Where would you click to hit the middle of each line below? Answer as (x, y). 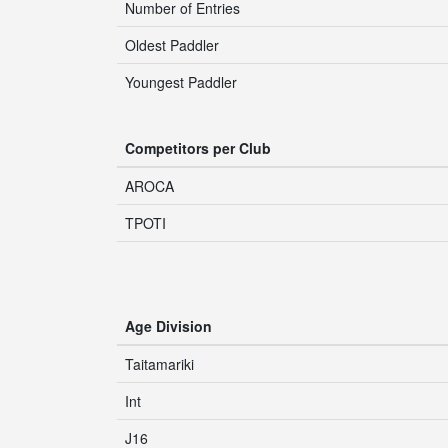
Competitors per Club (198, 148)
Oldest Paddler (172, 45)
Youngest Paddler (181, 82)
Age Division (168, 326)
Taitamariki (159, 364)
